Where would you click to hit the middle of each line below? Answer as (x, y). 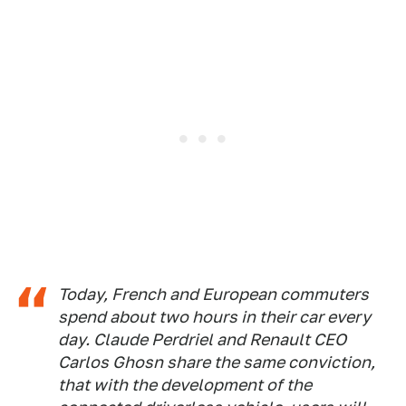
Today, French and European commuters (213, 294)
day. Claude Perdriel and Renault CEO (202, 339)
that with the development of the (185, 385)
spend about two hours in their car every (214, 317)
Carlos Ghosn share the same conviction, (217, 362)
